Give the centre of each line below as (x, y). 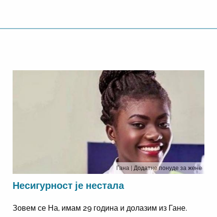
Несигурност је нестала (68, 185)
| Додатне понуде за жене (167, 168)
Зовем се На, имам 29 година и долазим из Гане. (100, 208)
